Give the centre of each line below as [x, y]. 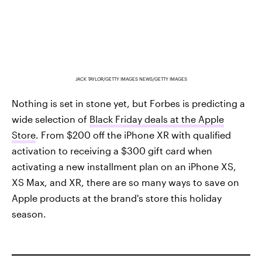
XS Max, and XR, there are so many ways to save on [125, 182]
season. [29, 213]
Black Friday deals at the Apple [157, 119]
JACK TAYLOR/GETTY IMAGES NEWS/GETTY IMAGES [131, 79]
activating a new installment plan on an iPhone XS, [124, 166]
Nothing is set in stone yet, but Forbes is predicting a [128, 103]
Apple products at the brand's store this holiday [117, 198]
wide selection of [51, 119]
